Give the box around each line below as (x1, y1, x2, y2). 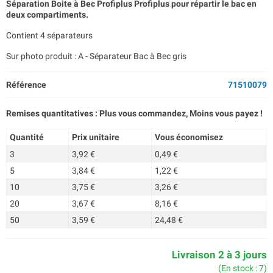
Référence (6, 80, 46, 90)
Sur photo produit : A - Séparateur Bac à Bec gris (6, 51, 186, 61)
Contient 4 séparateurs (6, 30, 93, 40)
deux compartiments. (6, 10, 88, 19)
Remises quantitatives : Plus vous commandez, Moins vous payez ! (6, 108, 263, 118)
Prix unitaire (71, 132, 119, 142)
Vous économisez (154, 132, 223, 142)
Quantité (9, 132, 44, 142)
